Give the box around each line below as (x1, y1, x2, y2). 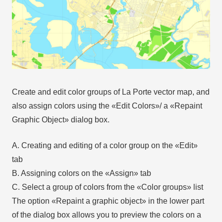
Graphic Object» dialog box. (12, 115, 110, 124)
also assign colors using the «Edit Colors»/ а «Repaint (12, 102, 202, 111)
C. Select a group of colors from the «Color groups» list (12, 183, 203, 192)
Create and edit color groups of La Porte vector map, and (12, 88, 210, 97)
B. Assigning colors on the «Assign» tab (12, 169, 151, 178)
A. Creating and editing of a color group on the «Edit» (12, 141, 198, 150)
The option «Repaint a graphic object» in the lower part (12, 197, 204, 206)
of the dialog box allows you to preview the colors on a (12, 211, 201, 220)
